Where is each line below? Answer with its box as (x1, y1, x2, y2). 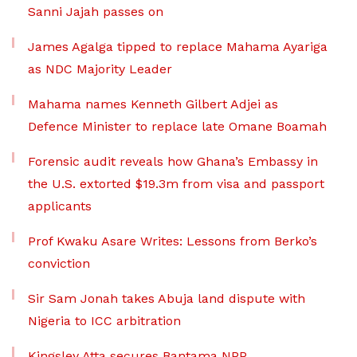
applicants (28, 198, 96, 214)
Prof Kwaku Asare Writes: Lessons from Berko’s (28, 233, 317, 249)
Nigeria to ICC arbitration (28, 313, 181, 329)
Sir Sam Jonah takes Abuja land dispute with (28, 291, 305, 307)
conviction (28, 256, 90, 272)
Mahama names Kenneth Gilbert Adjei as (28, 96, 278, 112)
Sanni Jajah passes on (28, 4, 163, 20)
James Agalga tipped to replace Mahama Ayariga (28, 39, 328, 55)
